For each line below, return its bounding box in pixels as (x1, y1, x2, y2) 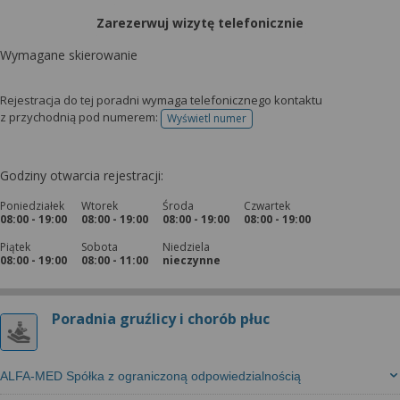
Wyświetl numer (167, 111, 246, 126)
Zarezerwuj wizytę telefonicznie (96, 14, 304, 31)
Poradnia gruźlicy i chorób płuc (52, 309, 270, 329)
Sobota (81, 239, 118, 254)
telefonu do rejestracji (205, 116, 317, 132)
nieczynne (162, 253, 221, 268)
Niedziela (162, 239, 210, 254)
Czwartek (244, 198, 290, 213)
